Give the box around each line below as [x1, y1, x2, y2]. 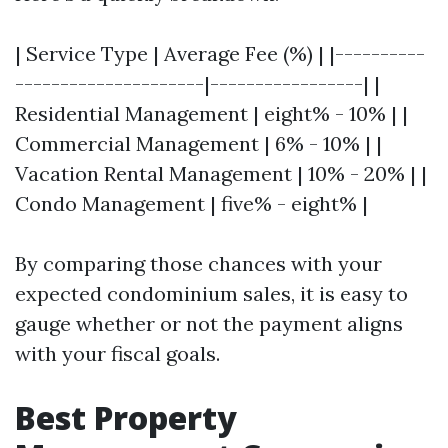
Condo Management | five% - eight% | [15, 191, 368, 216]
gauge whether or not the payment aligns [15, 311, 403, 336]
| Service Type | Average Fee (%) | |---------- [15, 41, 425, 66]
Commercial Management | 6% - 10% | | [15, 131, 382, 156]
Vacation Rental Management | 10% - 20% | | [15, 161, 427, 186]
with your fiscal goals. [15, 341, 220, 366]
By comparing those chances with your [15, 251, 382, 276]
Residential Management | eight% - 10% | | [15, 101, 408, 126]
